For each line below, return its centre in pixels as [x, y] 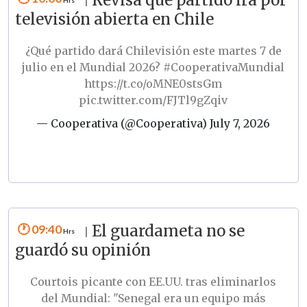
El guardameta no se [168, 231]
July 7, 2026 [240, 123]
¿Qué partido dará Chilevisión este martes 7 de [153, 50]
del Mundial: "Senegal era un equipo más [153, 298]
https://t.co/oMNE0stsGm [153, 83]
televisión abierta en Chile [114, 19]
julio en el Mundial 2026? [93, 67]
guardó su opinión [83, 250]
